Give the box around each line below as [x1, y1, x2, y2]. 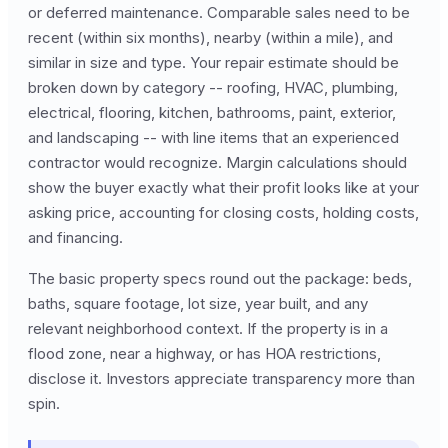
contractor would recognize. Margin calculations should [28, 153, 407, 173]
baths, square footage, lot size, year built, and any [28, 294, 368, 314]
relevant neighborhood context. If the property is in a [28, 319, 388, 339]
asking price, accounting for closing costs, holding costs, [28, 203, 419, 223]
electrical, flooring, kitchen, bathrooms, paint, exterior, [28, 103, 396, 123]
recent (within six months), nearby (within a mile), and [28, 28, 393, 48]
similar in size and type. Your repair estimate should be [28, 53, 399, 73]
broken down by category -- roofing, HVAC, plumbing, [28, 78, 398, 98]
